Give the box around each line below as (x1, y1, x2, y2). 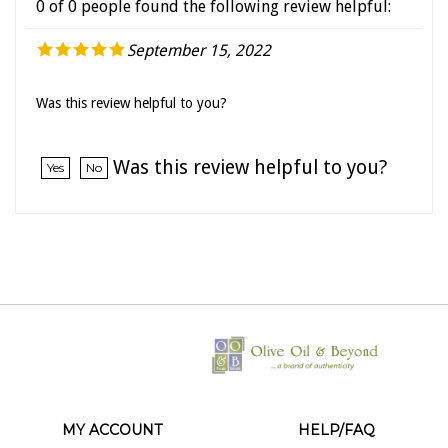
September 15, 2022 (127, 19, 271, 39)
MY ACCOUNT (62, 400, 162, 419)
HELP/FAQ (297, 400, 375, 419)
